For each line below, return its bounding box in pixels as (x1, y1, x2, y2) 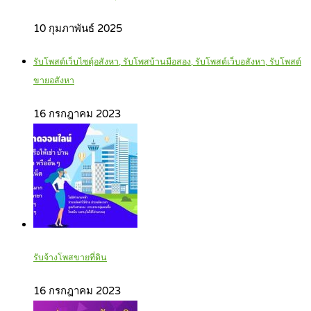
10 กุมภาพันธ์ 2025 (33, 22, 122, 35)
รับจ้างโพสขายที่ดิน (33, 252, 107, 263)
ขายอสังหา (33, 76, 74, 87)
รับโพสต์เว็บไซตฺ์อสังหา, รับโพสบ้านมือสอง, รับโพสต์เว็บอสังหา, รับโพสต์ (33, 57, 301, 68)
